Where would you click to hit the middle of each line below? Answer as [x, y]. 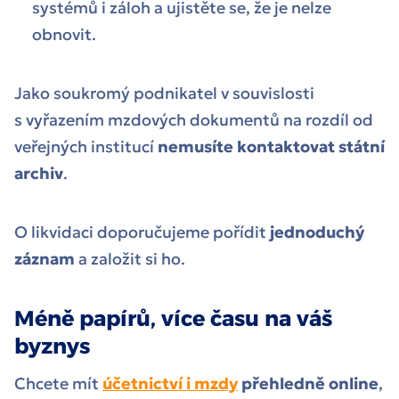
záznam [45, 259]
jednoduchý [317, 232]
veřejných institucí [86, 147]
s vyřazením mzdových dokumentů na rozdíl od [194, 120]
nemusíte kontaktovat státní [271, 147]
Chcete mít [58, 384]
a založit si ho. [134, 259]
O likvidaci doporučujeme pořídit [142, 232]
